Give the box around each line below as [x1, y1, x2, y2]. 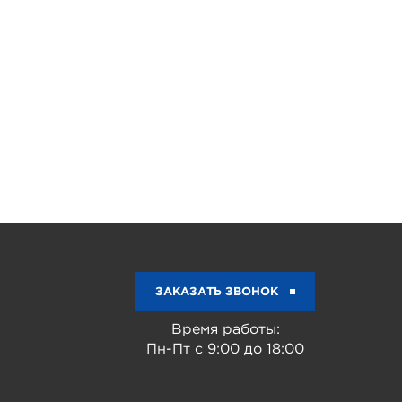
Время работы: [170, 322, 280, 336]
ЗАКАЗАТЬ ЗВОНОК [154, 286, 278, 297]
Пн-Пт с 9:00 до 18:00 [146, 342, 304, 356]
